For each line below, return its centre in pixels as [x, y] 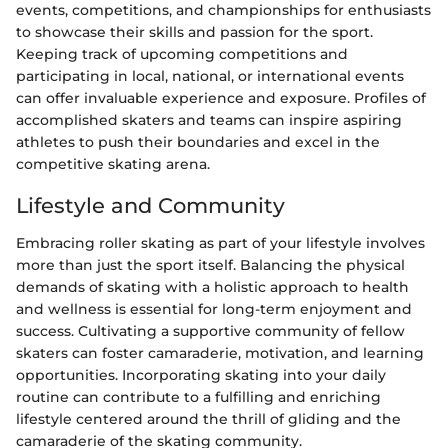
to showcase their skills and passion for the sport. [194, 31]
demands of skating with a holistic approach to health [212, 287]
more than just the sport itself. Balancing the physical [210, 265]
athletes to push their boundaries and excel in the [198, 141]
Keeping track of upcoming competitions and [182, 53]
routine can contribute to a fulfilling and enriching [198, 397]
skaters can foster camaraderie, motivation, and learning [220, 353]
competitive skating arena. [113, 163]
